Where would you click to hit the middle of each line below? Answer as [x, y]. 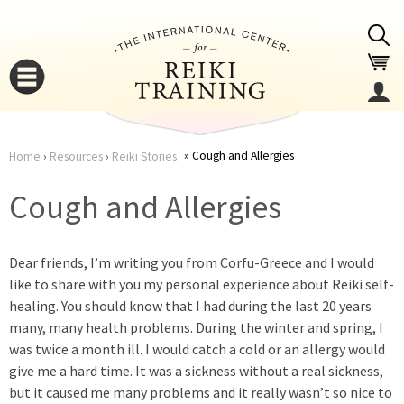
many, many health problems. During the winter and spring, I [196, 327]
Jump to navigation [202, 13]
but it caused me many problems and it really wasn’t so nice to [201, 392]
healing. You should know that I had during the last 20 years [190, 306]
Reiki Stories [144, 156]
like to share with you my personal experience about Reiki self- [202, 284]
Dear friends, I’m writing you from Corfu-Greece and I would [192, 262]
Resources [76, 156]
